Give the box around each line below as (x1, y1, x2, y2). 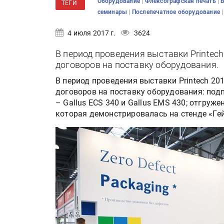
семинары (97, 8, 129, 15)
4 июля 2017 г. (66, 29, 116, 37)
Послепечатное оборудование (131, 8, 222, 15)
